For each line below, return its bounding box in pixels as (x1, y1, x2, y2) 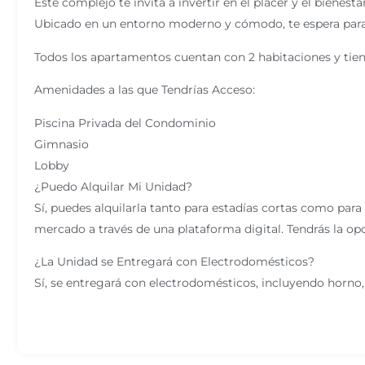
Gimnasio (34, 136, 89, 152)
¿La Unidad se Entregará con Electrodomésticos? (34, 253, 314, 269)
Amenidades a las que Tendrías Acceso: (34, 82, 255, 98)
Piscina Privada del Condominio (34, 115, 216, 130)
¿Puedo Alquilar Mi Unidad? (34, 178, 192, 194)
